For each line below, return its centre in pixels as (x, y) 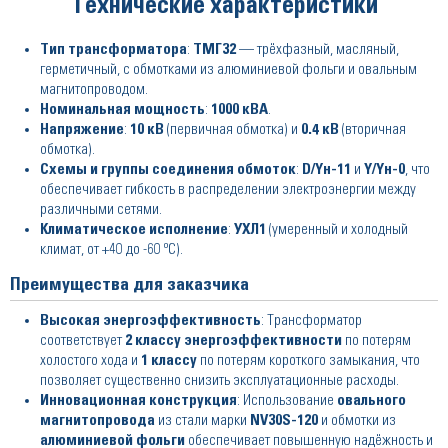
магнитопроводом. (94, 89)
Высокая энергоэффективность (150, 320)
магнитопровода (97, 420)
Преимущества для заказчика (129, 285)
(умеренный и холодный (337, 229)
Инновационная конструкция (138, 400)
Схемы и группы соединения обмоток (168, 169)
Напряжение (82, 129)
